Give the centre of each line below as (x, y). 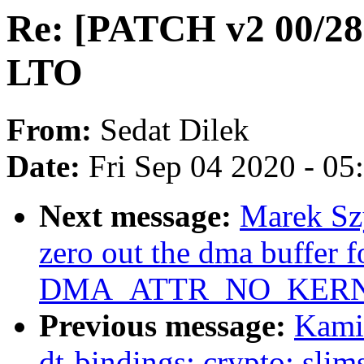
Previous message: (167, 326)
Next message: (139, 216)
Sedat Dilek (175, 130)
